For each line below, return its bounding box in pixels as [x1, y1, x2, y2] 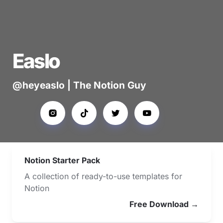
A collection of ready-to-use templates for [24, 171, 182, 181]
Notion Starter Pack [24, 155, 100, 165]
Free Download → [129, 199, 199, 209]
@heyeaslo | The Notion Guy [12, 79, 146, 91]
